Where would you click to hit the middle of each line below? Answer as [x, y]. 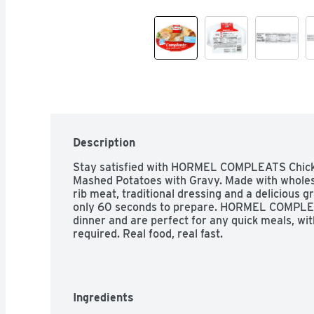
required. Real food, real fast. [148, 233]
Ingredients [103, 297]
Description [104, 142]
